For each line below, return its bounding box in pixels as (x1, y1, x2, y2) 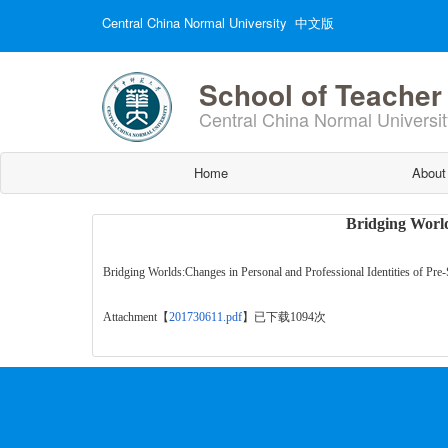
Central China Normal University (102, 13, 287, 32)
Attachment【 (103, 310, 169, 324)
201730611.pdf (169, 310, 242, 324)
